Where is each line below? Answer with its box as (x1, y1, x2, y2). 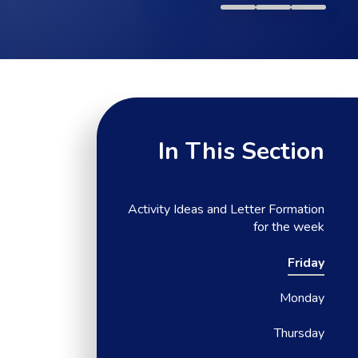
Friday (288, 253, 325, 272)
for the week (253, 218, 325, 237)
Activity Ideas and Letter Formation (128, 201, 325, 219)
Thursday (274, 324, 325, 343)
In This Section (158, 135, 325, 168)
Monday (280, 288, 325, 307)
